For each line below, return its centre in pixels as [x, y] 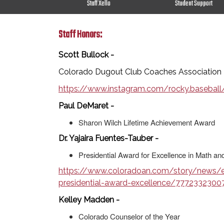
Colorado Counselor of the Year [129, 216]
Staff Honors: [80, 35]
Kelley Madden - [89, 200]
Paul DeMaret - [87, 106]
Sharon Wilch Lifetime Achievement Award [147, 122]
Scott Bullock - [87, 55]
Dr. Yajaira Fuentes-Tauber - [109, 138]
